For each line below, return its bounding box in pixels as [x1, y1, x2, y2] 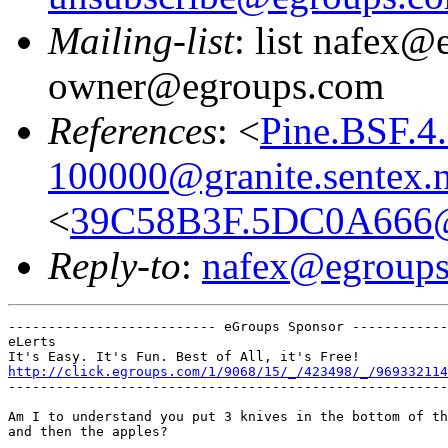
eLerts [8, 333, 56, 349]
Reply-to [48, 243, 181, 287]
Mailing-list [48, 18, 234, 62]
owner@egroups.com [48, 63, 384, 107]
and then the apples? [8, 423, 168, 439]
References [48, 108, 217, 152]
